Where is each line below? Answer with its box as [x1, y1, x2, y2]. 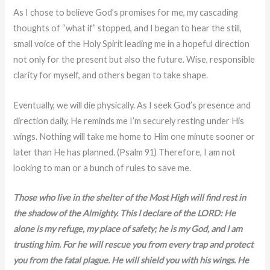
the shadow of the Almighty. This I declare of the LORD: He [13, 208, 236, 219]
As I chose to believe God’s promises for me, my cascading [13, 7, 239, 18]
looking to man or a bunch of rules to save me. [13, 162, 192, 173]
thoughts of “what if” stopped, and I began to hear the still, [13, 23, 242, 34]
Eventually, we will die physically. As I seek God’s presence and [13, 99, 251, 110]
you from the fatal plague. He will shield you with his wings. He [13, 255, 250, 266]
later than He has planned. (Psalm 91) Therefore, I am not [13, 146, 236, 157]
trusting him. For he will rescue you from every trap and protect [13, 239, 254, 250]
